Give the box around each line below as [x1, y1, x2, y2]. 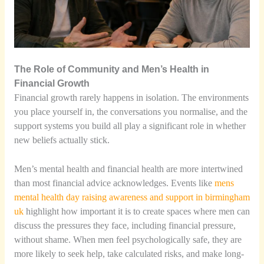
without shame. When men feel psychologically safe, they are [14, 234, 242, 245]
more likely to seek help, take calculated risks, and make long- [14, 248, 244, 259]
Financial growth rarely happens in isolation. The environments [14, 92, 249, 103]
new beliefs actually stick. [14, 134, 110, 145]
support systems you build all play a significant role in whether [14, 120, 246, 131]
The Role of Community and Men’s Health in [14, 64, 209, 74]
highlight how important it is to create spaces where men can [23, 206, 250, 216]
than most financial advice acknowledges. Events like [14, 177, 214, 188]
